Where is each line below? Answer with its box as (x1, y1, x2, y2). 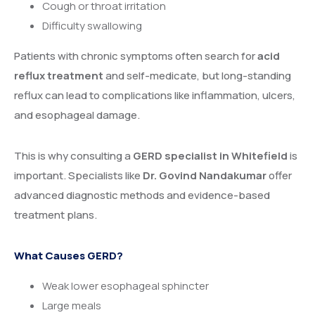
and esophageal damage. (14, 107, 140, 122)
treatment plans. (14, 207, 97, 222)
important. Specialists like (14, 167, 143, 183)
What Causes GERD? (14, 247, 123, 263)
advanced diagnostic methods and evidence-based (14, 187, 270, 202)
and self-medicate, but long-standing (103, 67, 291, 83)
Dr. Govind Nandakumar (143, 167, 266, 183)
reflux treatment (14, 67, 103, 83)
